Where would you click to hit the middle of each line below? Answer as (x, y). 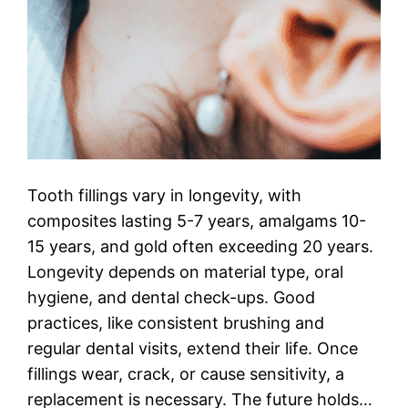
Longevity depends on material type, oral (186, 272)
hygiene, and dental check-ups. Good (172, 298)
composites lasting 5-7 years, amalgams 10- (197, 221)
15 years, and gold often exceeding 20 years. (201, 247)
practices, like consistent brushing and (176, 323)
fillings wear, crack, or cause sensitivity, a (186, 374)
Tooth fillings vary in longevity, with (165, 196)
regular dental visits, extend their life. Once (193, 349)
